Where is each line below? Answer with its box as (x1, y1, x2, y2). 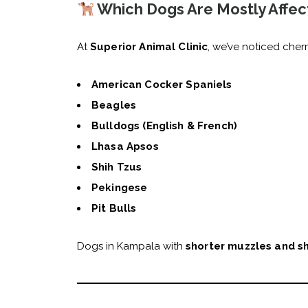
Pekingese (91, 181, 148, 195)
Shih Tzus (91, 161, 142, 174)
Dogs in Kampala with (77, 240, 186, 253)
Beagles (91, 99, 137, 112)
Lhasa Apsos (91, 140, 159, 153)
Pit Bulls (91, 202, 137, 215)
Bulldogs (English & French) (91, 120, 238, 133)
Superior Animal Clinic (90, 41, 208, 54)
